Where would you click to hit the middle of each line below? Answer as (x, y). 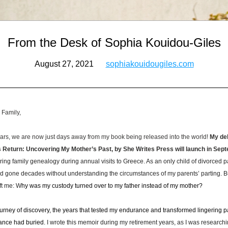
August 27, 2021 (70, 64)
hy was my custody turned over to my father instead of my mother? (113, 186)
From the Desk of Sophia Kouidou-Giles (114, 42)
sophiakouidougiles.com (150, 64)
